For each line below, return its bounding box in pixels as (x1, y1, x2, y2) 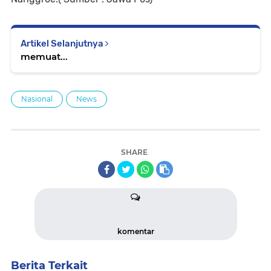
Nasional (21, 94, 53, 103)
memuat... (21, 50, 68, 62)
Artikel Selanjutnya (21, 38, 105, 49)
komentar (117, 226, 154, 236)
